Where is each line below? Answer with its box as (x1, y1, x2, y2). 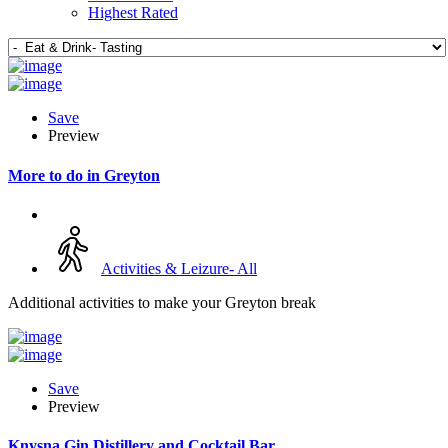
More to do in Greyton (8, 166, 160, 184)
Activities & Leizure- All (101, 259, 257, 277)
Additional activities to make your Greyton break (8, 293, 316, 311)
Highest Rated (88, 4, 178, 22)
